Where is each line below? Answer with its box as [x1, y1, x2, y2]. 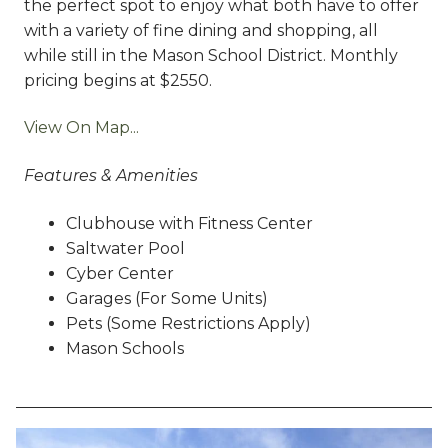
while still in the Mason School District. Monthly [24, 45, 398, 65]
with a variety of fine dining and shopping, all [24, 20, 378, 40]
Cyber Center [65, 263, 174, 283]
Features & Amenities [24, 165, 198, 185]
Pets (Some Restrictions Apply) [65, 313, 311, 333]
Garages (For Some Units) [65, 288, 268, 308]
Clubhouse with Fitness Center [65, 213, 313, 233]
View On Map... [24, 118, 139, 138]
